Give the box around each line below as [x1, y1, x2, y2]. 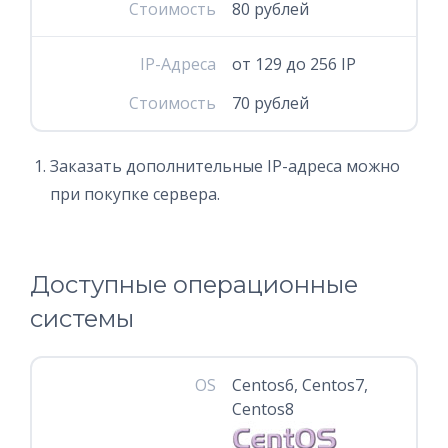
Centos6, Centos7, [231, 374, 368, 396]
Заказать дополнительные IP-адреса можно [50, 155, 400, 177]
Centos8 [231, 398, 294, 420]
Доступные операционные [30, 270, 358, 299]
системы [30, 304, 134, 333]
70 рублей [231, 92, 309, 114]
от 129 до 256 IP [231, 53, 356, 75]
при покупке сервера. [50, 183, 220, 205]
